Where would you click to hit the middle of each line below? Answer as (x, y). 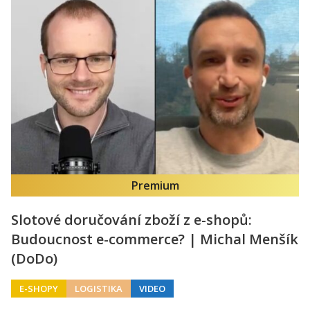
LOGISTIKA (99, 288)
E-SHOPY (39, 288)
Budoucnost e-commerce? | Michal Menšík (155, 239)
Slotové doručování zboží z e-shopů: (131, 219)
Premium (155, 185)
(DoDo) (34, 258)
